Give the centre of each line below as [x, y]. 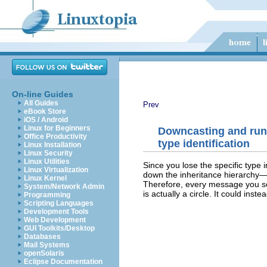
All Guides [41, 103]
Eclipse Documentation [63, 262]
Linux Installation [52, 145]
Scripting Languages [59, 203]
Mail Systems [47, 245]
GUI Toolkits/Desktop [59, 228]
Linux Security [48, 153]
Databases [42, 237]
